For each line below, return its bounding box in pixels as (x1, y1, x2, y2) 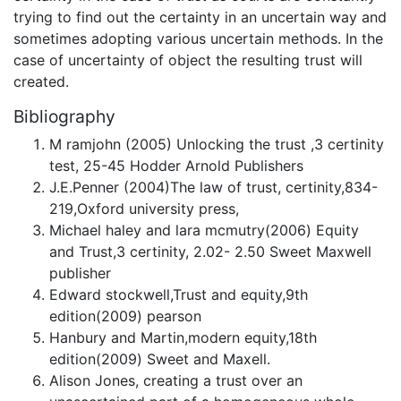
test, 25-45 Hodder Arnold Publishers (49, 157, 303, 175)
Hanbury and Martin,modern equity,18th (49, 328, 317, 347)
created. (13, 72, 69, 90)
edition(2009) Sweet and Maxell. (49, 350, 270, 369)
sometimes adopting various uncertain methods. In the (13, 29, 383, 47)
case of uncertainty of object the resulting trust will (13, 50, 363, 69)
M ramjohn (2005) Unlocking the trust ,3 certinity (49, 135, 384, 154)
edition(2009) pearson (49, 307, 201, 326)
